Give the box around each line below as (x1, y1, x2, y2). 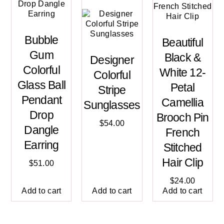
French (165, 126, 200, 139)
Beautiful (162, 36, 203, 49)
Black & (164, 51, 201, 64)
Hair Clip (162, 156, 203, 169)
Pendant (21, 93, 62, 107)
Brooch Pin (156, 111, 209, 124)
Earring (24, 138, 59, 152)
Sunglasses (83, 98, 140, 112)
